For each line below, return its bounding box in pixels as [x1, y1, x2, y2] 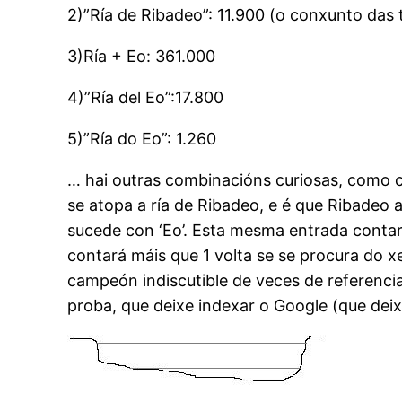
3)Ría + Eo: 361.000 [67, 46, 216, 66]
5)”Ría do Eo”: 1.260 [67, 128, 217, 148]
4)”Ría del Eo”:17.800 [67, 87, 224, 107]
